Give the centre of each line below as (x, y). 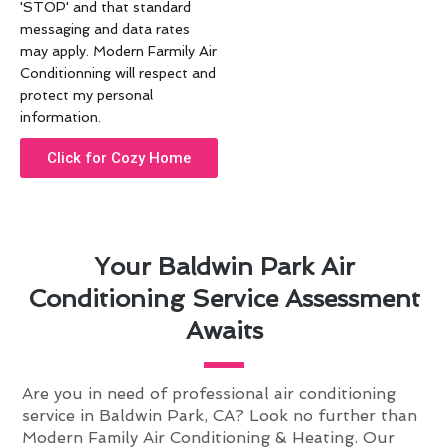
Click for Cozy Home (119, 157)
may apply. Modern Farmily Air (118, 51)
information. (60, 117)
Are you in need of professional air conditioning (209, 393)
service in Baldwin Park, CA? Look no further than (220, 415)
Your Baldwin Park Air (224, 266)
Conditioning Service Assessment (224, 298)
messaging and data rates (105, 29)
